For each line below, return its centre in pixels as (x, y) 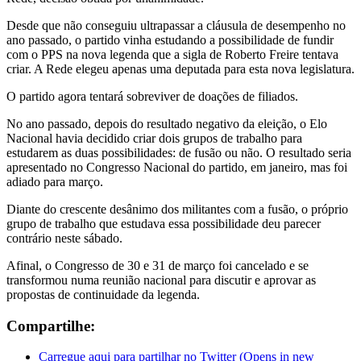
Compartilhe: (51, 326)
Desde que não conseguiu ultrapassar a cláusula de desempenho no (176, 25)
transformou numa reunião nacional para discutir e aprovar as (161, 280)
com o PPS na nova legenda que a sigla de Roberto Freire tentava (172, 54)
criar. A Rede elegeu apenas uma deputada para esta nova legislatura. (180, 68)
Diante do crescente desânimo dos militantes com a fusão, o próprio (177, 209)
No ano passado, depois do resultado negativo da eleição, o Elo (167, 123)
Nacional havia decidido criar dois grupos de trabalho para (154, 138)
